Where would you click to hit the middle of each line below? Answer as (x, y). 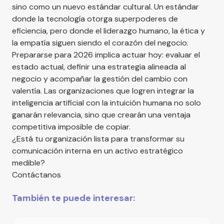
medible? (28, 162)
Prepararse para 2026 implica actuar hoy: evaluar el (106, 54)
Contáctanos (36, 174)
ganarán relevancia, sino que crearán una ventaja (101, 114)
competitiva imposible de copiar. (71, 126)
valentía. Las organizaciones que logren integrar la (103, 90)
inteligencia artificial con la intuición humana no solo (106, 102)
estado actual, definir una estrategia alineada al (99, 66)
